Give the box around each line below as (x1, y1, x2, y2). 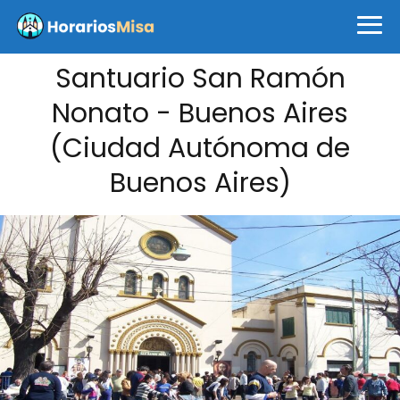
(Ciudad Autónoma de (50, 129, 350, 167)
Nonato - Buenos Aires (52, 95, 348, 132)
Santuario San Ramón (54, 60, 346, 97)
